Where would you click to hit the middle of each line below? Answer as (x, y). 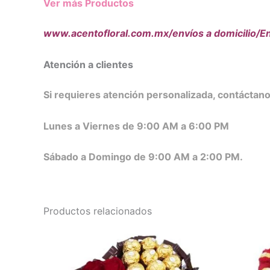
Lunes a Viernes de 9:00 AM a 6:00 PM (136, 126)
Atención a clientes (88, 64)
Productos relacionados (98, 211)
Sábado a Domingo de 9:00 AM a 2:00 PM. (143, 157)
